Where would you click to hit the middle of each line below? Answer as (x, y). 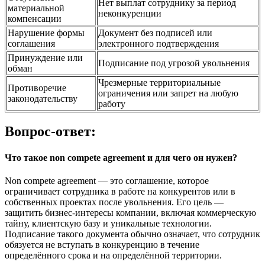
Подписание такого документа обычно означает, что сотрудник (132, 234)
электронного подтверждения (159, 43)
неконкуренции (130, 13)
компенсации (35, 18)
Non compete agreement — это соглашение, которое (107, 180)
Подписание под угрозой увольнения (174, 63)
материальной (36, 8)
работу (112, 104)
